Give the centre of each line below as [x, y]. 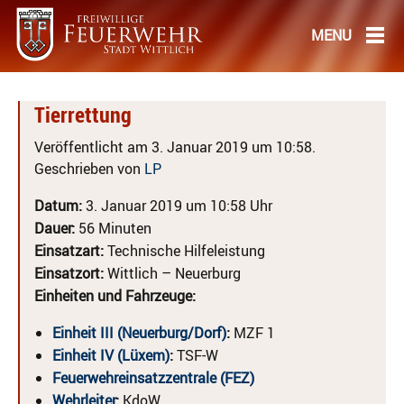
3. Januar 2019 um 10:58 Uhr [177, 206]
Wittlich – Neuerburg [172, 273]
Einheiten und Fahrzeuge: [115, 296]
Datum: [58, 206]
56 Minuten [113, 228]
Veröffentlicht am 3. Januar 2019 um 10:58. [175, 147]
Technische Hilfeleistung [184, 251]
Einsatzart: [69, 251]
